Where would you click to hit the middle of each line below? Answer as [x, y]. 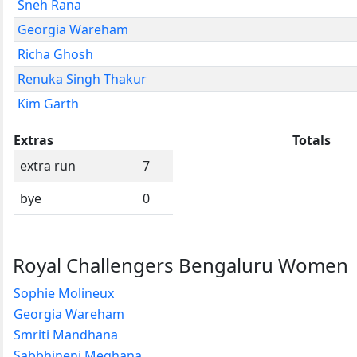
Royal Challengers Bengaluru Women [180, 265]
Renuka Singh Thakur [82, 78]
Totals [312, 140]
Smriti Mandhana [66, 334]
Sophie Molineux [64, 293]
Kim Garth [48, 103]
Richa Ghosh [55, 54]
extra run [48, 165]
